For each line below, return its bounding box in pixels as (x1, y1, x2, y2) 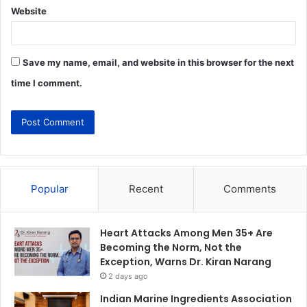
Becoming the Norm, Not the (100, 241, 242, 255)
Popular (30, 182, 69, 196)
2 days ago (108, 271, 148, 282)
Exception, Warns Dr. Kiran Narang (100, 255, 271, 269)
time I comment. (11, 77, 82, 89)
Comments (223, 182, 277, 196)
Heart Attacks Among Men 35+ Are (100, 226, 273, 241)
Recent (128, 182, 163, 196)
